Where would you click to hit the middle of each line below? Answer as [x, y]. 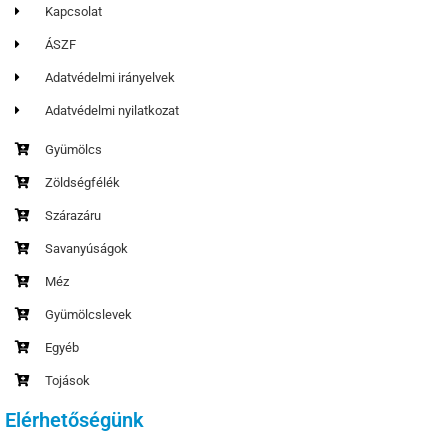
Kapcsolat [74, 11]
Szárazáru [73, 215]
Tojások [68, 380]
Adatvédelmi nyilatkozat [112, 110]
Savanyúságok [87, 248]
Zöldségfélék [83, 182]
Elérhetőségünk [74, 419]
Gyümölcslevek [89, 314]
